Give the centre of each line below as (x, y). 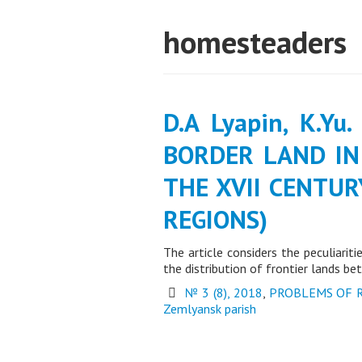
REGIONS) (215, 219)
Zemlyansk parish (210, 309)
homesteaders (255, 42)
